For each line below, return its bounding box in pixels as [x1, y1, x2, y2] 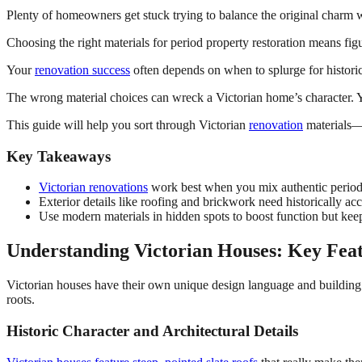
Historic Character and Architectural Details [6, 322, 298, 339]
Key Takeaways [6, 147, 111, 165]
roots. [6, 293, 35, 307]
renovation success [35, 62, 130, 77]
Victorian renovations [39, 180, 148, 195]
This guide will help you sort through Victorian [6, 117, 249, 132]
